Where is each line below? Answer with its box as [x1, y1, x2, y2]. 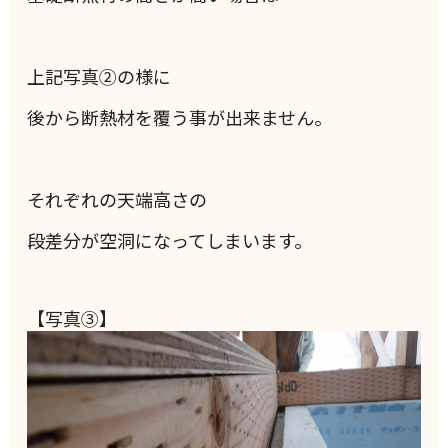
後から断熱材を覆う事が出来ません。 [27, 104, 333, 131]
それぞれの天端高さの [27, 186, 208, 213]
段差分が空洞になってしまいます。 [27, 227, 313, 254]
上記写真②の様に [27, 63, 172, 90]
